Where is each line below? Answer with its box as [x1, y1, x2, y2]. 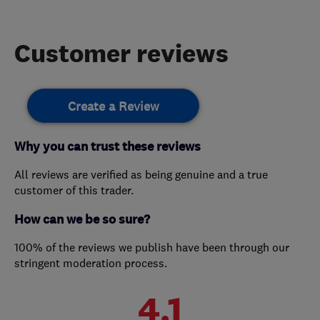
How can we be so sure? [14, 211, 150, 229]
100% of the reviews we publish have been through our [14, 240, 289, 255]
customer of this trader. [14, 183, 134, 198]
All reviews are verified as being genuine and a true [14, 167, 268, 182]
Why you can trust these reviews [14, 139, 201, 156]
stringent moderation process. [14, 256, 167, 271]
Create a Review [67, 99, 159, 115]
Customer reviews [14, 37, 229, 69]
